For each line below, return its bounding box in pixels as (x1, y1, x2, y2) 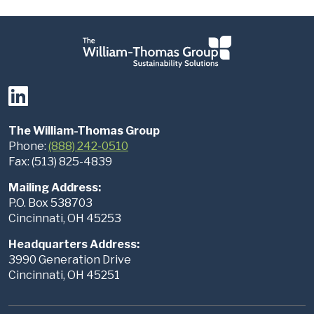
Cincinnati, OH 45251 (8, 268, 120, 282)
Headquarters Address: (8, 237, 139, 251)
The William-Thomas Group (8, 123, 160, 137)
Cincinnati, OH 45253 (8, 211, 121, 225)
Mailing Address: (8, 180, 101, 194)
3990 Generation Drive (8, 252, 131, 266)
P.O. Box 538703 (8, 196, 93, 210)
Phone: (8, 139, 48, 153)
